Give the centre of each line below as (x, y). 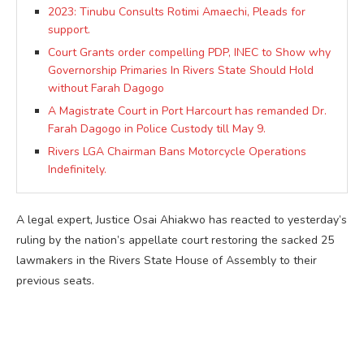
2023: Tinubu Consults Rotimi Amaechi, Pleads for (177, 12)
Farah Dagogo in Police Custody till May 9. (157, 129)
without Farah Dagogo (106, 89)
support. (69, 30)
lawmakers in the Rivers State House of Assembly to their (167, 261)
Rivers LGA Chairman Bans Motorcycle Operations (177, 152)
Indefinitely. (77, 170)
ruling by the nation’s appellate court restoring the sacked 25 (175, 240)
